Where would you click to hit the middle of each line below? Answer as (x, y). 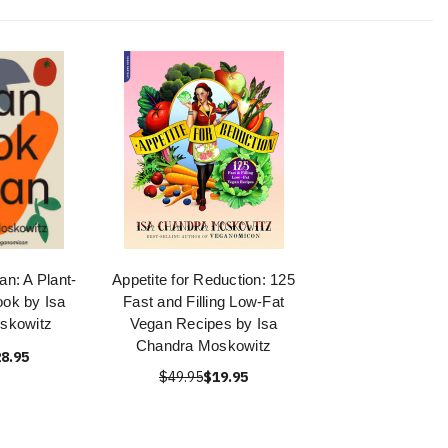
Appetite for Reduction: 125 (203, 279)
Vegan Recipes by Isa (203, 323)
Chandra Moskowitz (203, 345)
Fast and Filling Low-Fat (203, 301)
